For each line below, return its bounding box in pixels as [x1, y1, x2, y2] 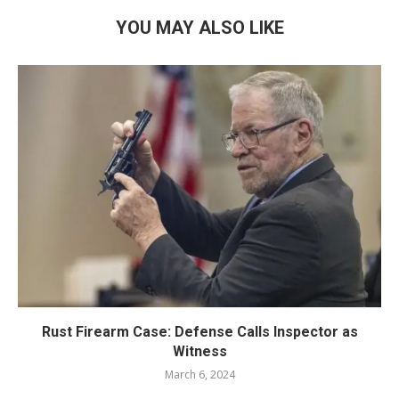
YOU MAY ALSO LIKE [115, 16, 284, 38]
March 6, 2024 [164, 366, 235, 382]
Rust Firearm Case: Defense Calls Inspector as [41, 322, 358, 340]
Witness [172, 342, 227, 360]
